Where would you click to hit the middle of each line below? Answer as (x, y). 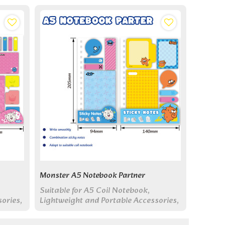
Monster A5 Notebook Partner (92, 176)
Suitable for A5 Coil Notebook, (94, 191)
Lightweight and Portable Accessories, (109, 201)
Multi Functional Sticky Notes (93, 211)
